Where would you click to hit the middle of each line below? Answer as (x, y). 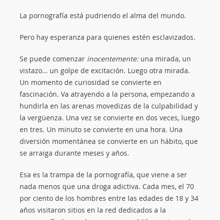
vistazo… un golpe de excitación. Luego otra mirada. (105, 70)
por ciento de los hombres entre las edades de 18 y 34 (109, 198)
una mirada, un (165, 59)
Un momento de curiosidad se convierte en (91, 82)
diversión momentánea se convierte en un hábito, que (109, 141)
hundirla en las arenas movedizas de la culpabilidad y (109, 106)
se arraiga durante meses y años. (74, 153)
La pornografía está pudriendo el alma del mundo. (103, 15)
